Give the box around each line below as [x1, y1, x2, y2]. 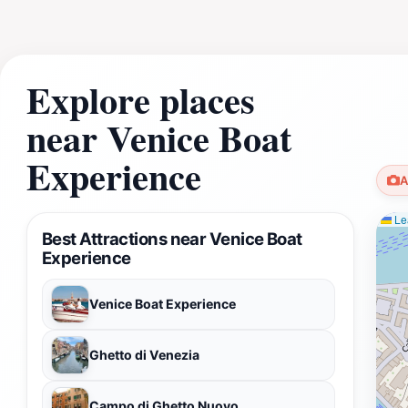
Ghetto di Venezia [89, 346, 199, 362]
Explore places [26, 72, 255, 127]
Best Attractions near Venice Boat [42, 228, 302, 249]
